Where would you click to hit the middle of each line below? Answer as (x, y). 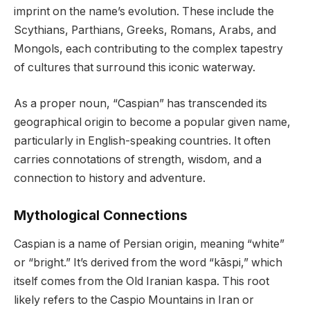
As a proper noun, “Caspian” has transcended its (140, 103)
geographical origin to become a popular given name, (152, 122)
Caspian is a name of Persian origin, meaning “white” (149, 244)
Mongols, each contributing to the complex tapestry (148, 49)
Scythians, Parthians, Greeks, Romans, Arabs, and (145, 30)
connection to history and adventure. (110, 178)
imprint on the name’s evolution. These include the (144, 12)
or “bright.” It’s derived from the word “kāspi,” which (148, 263)
